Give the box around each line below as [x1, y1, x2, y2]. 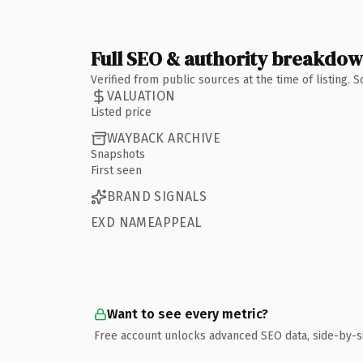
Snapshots [91, 147, 145, 161]
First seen [91, 163, 142, 177]
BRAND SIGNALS [107, 189, 207, 204]
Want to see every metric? [107, 305, 268, 322]
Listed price [91, 105, 152, 119]
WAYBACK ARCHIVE [107, 130, 220, 146]
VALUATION [107, 88, 176, 104]
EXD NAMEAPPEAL [91, 214, 202, 230]
